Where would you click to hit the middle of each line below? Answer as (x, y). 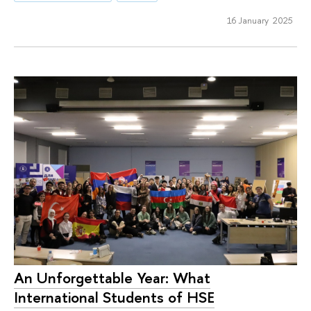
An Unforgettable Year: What (112, 278)
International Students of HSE (114, 297)
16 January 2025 (260, 20)
